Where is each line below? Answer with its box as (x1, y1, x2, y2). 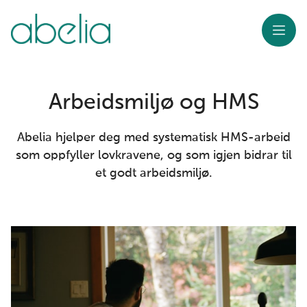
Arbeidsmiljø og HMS (48, 92, 259, 114)
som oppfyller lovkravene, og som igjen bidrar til (15, 149, 292, 162)
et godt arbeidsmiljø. (95, 167, 212, 180)
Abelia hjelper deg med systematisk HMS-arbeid (16, 132, 291, 144)
